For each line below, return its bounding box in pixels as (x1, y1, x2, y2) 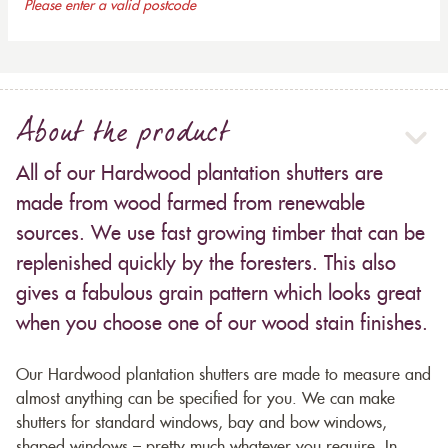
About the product (16, 111, 229, 162)
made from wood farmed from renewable (16, 194, 365, 215)
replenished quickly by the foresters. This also (16, 254, 396, 275)
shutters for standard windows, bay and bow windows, (16, 415, 387, 432)
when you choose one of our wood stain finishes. (16, 314, 428, 335)
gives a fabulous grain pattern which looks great (16, 284, 421, 305)
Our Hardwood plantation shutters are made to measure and (16, 367, 431, 384)
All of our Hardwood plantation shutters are (16, 164, 383, 185)
